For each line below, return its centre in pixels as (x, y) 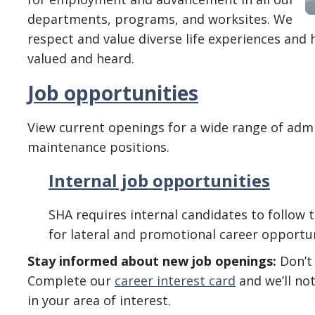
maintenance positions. (100, 147)
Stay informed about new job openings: (152, 261)
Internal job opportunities (159, 180)
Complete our (71, 281)
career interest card (175, 281)
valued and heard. (81, 58)
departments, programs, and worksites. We (160, 19)
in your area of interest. (103, 300)
